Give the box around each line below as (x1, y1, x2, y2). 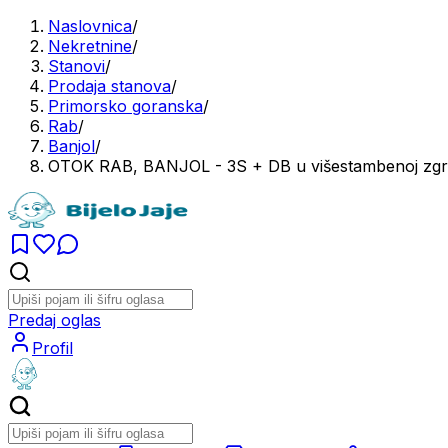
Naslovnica (48, 16, 132, 36)
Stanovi (48, 56, 105, 76)
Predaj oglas (8, 310, 101, 330)
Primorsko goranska (48, 96, 203, 116)
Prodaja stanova (48, 76, 171, 96)
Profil (32, 338, 73, 358)
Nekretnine (48, 36, 132, 56)
